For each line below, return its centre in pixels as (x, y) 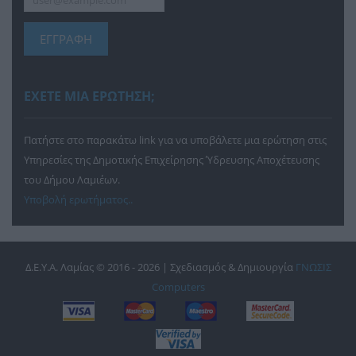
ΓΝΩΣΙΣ (313, 267)
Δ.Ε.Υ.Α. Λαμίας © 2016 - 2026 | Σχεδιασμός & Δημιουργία (160, 267)
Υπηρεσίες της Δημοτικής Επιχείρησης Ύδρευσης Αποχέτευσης (172, 159)
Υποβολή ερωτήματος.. (78, 199)
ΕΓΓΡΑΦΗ (66, 39)
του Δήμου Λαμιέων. (72, 179)
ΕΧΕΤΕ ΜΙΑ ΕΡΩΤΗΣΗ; (89, 96)
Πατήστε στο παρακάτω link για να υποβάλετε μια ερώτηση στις (175, 139)
